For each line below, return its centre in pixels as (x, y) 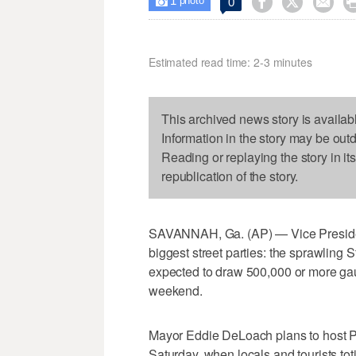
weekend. (176, 291)
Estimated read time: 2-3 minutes (230, 62)
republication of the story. (230, 176)
